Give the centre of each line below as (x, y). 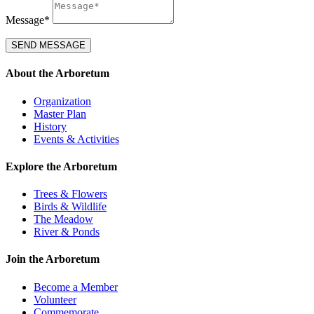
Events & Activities (76, 139)
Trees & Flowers (70, 194)
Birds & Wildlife (70, 207)
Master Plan (60, 114)
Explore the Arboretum (61, 166)
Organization (62, 101)
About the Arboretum (57, 74)
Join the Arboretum (53, 259)
